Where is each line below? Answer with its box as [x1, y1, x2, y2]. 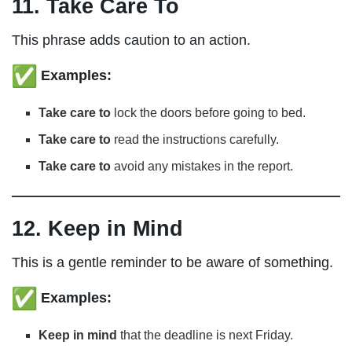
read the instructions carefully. [111, 132, 280, 146]
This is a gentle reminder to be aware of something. [12, 254, 333, 270]
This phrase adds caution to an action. [12, 31, 251, 48]
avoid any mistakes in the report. [111, 159, 294, 173]
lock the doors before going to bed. [111, 105, 306, 119]
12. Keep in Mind [12, 216, 183, 241]
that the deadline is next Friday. [117, 328, 294, 342]
